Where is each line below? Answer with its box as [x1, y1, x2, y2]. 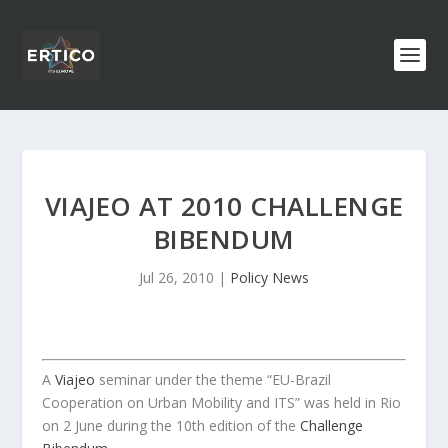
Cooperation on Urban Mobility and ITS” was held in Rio [42, 393, 402, 412]
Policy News [230, 268, 309, 287]
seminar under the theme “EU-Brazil [95, 370, 332, 389]
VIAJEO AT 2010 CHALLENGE [44, 188, 404, 224]
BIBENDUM [153, 221, 295, 257]
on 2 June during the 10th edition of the [42, 416, 301, 435]
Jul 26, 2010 [139, 268, 214, 287]
